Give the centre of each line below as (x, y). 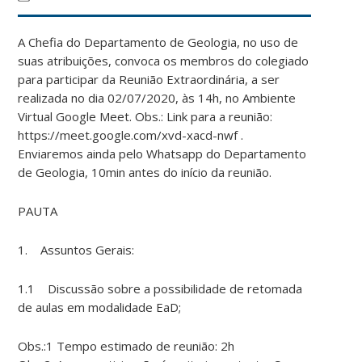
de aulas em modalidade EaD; (100, 307)
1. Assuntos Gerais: (76, 249)
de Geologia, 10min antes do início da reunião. (145, 172)
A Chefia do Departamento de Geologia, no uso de (158, 42)
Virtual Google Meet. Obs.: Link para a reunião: (145, 116)
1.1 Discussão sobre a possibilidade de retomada (160, 288)
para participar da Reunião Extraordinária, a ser (149, 79)
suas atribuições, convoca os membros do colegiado (164, 60)
